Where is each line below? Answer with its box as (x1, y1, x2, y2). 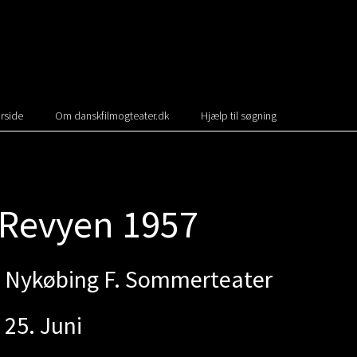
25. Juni (5, 310, 83, 340)
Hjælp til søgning (201, 108, 277, 123)
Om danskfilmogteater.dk (55, 108, 170, 123)
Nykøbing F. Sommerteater (5, 264, 273, 294)
